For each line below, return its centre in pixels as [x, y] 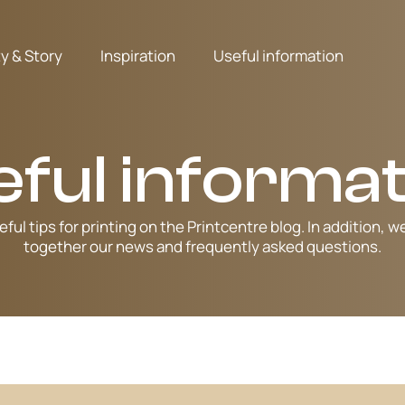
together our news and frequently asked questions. [202, 246]
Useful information [279, 56]
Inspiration [138, 56]
